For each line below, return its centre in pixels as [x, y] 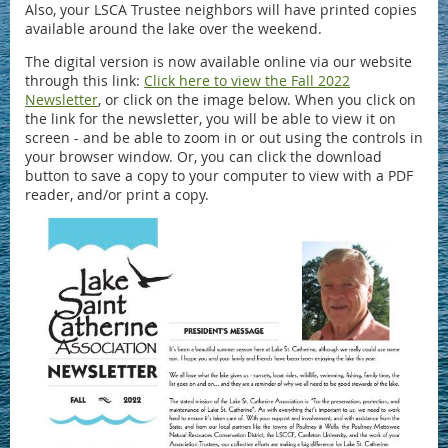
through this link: [84, 81]
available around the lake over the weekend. [173, 29]
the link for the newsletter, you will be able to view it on [210, 119]
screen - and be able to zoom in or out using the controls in [224, 138]
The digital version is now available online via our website [218, 62]
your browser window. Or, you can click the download [203, 157]
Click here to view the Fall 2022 [247, 81]
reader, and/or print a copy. [117, 195]
